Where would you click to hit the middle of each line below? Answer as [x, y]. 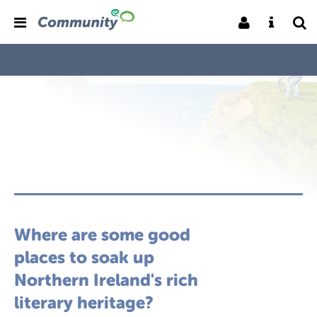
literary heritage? [84, 302]
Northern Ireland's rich [106, 280]
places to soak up [84, 257]
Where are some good [102, 235]
